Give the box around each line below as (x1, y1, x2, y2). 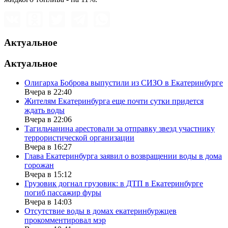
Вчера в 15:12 (24, 170, 72, 179)
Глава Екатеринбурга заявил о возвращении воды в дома (24, 152, 222, 161)
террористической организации (24, 133, 134, 142)
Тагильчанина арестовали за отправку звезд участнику (24, 124, 215, 133)
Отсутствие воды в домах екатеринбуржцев (24, 207, 177, 216)
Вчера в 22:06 (24, 115, 72, 124)
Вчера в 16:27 (24, 142, 72, 152)
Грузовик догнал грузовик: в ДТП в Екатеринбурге (24, 179, 203, 188)
